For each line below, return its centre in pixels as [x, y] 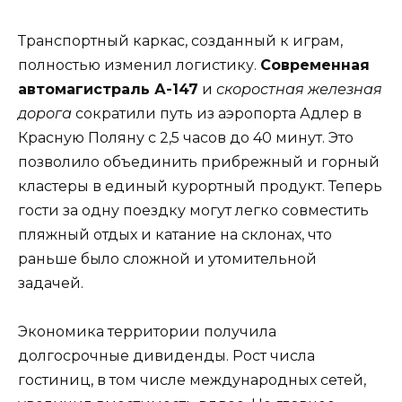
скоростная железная [299, 89]
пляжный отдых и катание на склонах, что [175, 234]
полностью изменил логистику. [139, 65]
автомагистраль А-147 [108, 89]
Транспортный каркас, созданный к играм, [180, 40]
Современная [315, 65]
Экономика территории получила [147, 332]
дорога [45, 113]
